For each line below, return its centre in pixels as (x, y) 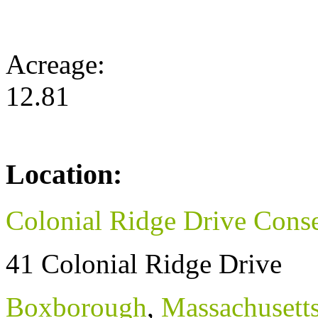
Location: (64, 175)
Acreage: (59, 65)
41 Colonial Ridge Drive (144, 263)
